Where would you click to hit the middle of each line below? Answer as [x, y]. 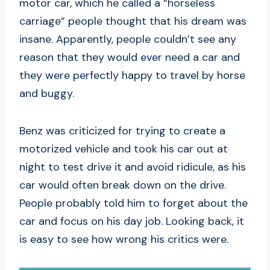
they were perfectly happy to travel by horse [132, 76]
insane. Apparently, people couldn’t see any [128, 39]
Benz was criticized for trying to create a [122, 131]
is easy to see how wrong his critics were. [124, 240]
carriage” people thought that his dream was [133, 21]
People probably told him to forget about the [133, 203]
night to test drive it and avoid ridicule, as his [133, 167]
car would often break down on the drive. [123, 185]
